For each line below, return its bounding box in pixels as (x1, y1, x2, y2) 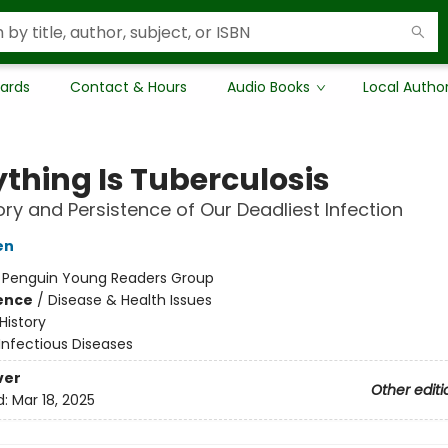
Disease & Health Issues (47, 290, 212, 310)
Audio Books (227, 77, 310, 97)
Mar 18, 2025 (11, 390, 95, 411)
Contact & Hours (70, 77, 187, 97)
